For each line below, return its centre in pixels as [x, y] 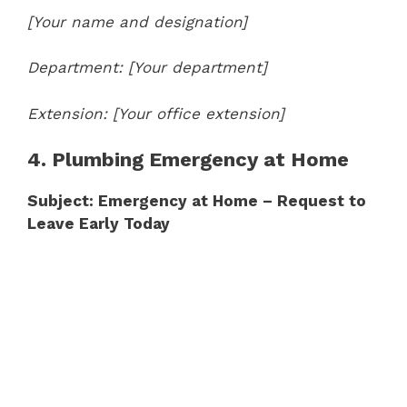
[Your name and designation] [137, 21]
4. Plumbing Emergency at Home [188, 159]
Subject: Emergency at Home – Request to [197, 201]
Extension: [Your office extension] [156, 113]
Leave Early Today [99, 223]
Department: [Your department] [147, 67]
